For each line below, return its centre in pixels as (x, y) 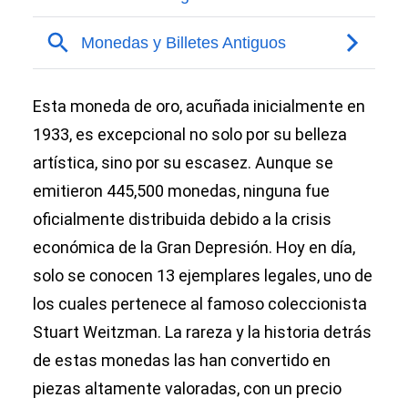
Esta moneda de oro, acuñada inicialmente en (199, 107)
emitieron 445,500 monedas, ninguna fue (181, 191)
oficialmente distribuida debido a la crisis (182, 219)
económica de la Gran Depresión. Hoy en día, (194, 248)
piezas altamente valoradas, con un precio (187, 389)
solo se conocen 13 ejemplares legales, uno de (203, 276)
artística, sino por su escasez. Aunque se (183, 163)
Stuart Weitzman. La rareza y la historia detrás (202, 332)
